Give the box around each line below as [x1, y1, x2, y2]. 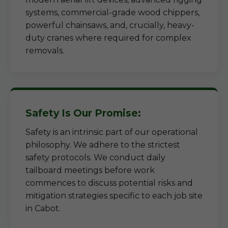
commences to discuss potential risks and [25, 178, 193, 188]
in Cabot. [25, 204, 61, 213]
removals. [25, 46, 64, 55]
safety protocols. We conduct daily [25, 153, 165, 162]
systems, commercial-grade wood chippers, [25, 8, 199, 17]
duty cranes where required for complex [25, 33, 191, 43]
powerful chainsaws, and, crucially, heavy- [25, 20, 194, 30]
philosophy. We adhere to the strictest [25, 140, 180, 150]
